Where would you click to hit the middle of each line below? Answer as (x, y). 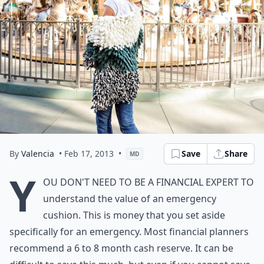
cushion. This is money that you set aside (134, 215)
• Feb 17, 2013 (86, 154)
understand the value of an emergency (130, 199)
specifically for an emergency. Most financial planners (129, 232)
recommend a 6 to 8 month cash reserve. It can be (121, 248)
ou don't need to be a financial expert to (148, 182)
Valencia (38, 154)
